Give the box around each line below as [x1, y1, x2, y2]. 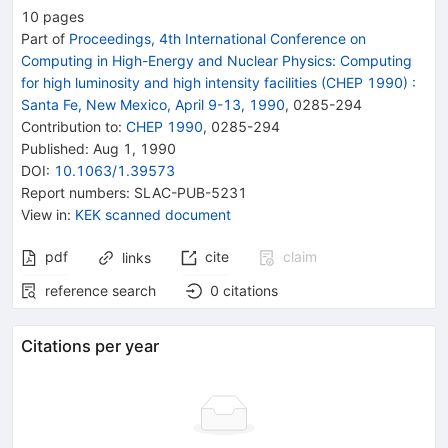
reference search [45, 281, 156, 299]
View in [21, 205, 67, 223]
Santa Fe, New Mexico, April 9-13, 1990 [21, 95, 285, 113]
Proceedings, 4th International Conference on [69, 29, 366, 47]
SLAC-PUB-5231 [134, 183, 247, 201]
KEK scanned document [75, 205, 231, 223]
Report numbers [21, 183, 126, 201]
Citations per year [21, 335, 159, 356]
